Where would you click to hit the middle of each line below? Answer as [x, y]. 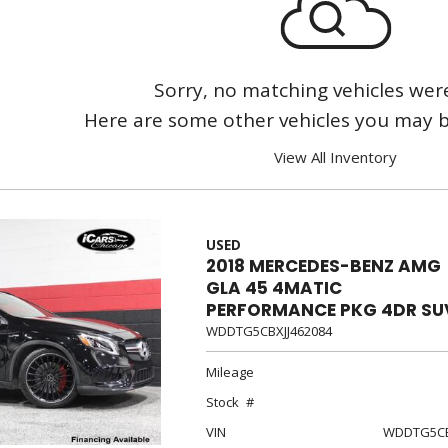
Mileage [229, 372]
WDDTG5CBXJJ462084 [268, 331]
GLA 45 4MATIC [273, 288]
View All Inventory [336, 157]
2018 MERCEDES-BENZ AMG [323, 266]
